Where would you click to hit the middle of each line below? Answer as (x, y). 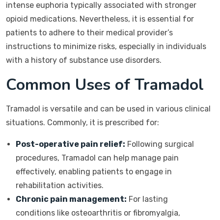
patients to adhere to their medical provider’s (89, 33)
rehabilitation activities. (60, 185)
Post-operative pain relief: (70, 144)
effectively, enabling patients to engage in (94, 172)
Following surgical (160, 144)
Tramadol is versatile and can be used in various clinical (108, 109)
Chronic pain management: (71, 199)
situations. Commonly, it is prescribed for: (82, 123)
